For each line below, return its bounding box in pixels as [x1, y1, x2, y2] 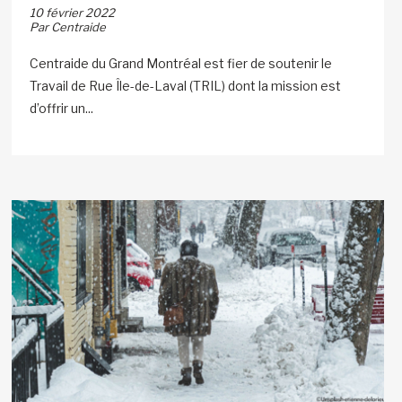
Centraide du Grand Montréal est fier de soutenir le [30, 55, 333, 71]
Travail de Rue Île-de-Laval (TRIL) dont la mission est [30, 77, 342, 93]
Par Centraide [30, 19, 107, 34]
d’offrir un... [30, 100, 94, 116]
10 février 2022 [30, 4, 116, 20]
